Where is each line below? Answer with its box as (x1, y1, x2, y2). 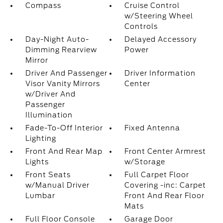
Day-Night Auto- (25, 35, 89, 43)
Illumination (25, 111, 73, 119)
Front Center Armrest (124, 147, 207, 155)
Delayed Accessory (124, 35, 197, 43)
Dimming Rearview (25, 46, 97, 54)
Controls (124, 22, 158, 30)
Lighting (25, 134, 56, 142)
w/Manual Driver (25, 181, 90, 189)
